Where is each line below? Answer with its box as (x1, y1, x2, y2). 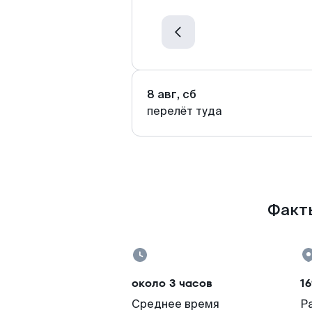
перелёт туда (147, 104, 222, 118)
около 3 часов (132, 275, 212, 291)
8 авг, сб (147, 87, 196, 102)
